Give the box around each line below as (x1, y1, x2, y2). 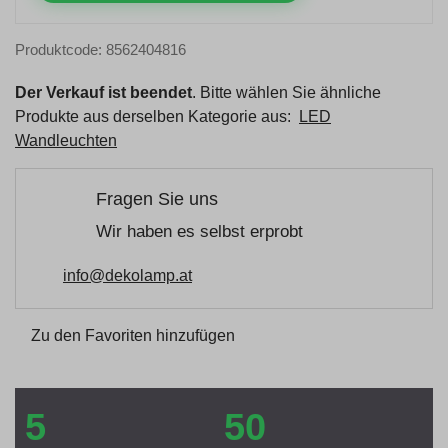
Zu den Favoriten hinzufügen (31, 326, 235, 344)
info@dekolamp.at (63, 266, 192, 284)
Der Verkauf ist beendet (15, 83, 192, 101)
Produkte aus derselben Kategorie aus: (15, 107, 299, 125)
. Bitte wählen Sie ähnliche (192, 83, 381, 101)
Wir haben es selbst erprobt (96, 221, 303, 241)
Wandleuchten (15, 131, 117, 149)
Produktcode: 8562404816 (15, 40, 186, 58)
